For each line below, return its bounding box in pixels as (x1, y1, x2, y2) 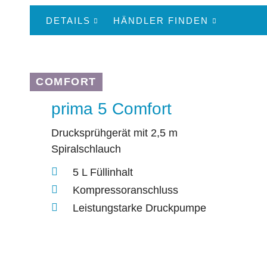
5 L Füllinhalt (73, 166, 133, 178)
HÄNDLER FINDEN (113, 15, 209, 26)
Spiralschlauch (51, 143, 121, 156)
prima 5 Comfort (51, 100, 172, 119)
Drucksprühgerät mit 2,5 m (51, 127, 178, 139)
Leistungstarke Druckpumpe (73, 201, 206, 214)
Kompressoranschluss (73, 184, 178, 196)
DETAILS (46, 15, 91, 26)
